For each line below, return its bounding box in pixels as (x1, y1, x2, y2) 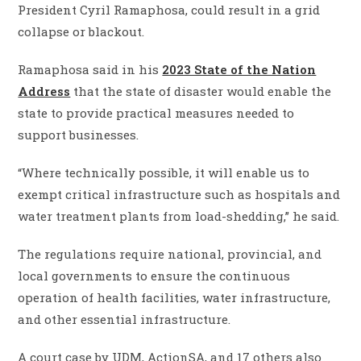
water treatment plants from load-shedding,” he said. (18, 208, 340, 225)
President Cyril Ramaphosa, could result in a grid (18, 2, 321, 19)
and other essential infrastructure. (18, 311, 234, 328)
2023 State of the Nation (162, 61, 317, 78)
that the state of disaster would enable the (70, 83, 332, 100)
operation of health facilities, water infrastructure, (18, 289, 331, 306)
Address (18, 83, 71, 100)
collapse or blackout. (18, 23, 145, 40)
